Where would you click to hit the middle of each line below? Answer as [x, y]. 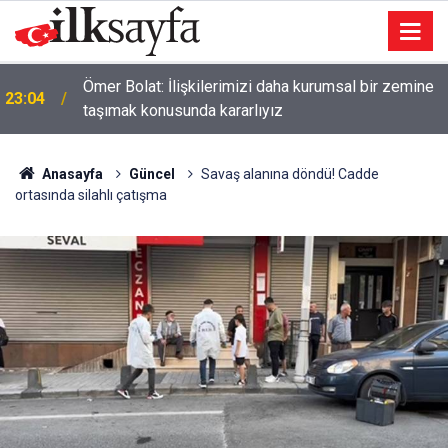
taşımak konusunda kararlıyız [183, 110]
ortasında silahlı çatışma [91, 195]
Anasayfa [70, 174]
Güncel [151, 174]
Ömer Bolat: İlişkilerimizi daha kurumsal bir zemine [258, 86]
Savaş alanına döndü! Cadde [289, 174]
